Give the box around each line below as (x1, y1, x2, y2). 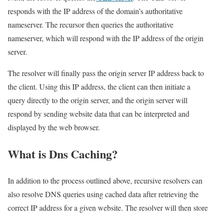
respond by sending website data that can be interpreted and (8, 108, 189, 119)
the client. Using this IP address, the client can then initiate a (8, 81, 190, 92)
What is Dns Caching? (8, 145, 118, 163)
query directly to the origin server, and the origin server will (8, 95, 187, 106)
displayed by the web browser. (8, 122, 100, 133)
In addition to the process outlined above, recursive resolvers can (8, 175, 202, 186)
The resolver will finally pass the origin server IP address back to (8, 68, 204, 78)
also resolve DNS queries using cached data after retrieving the (8, 189, 199, 200)
